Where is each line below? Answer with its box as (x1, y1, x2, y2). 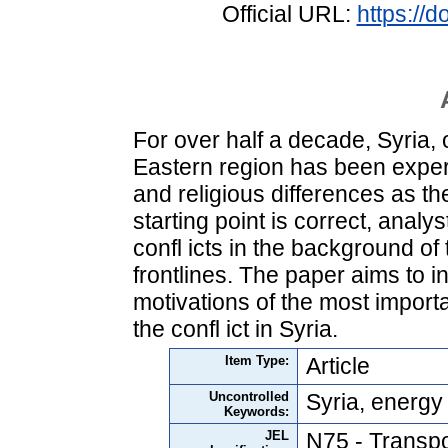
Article (306, 352, 370, 379)
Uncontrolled (209, 388, 289, 404)
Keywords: (224, 403, 289, 419)
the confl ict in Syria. (133, 315, 338, 342)
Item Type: (225, 352, 289, 368)
